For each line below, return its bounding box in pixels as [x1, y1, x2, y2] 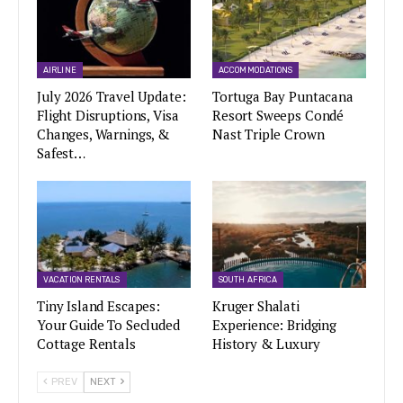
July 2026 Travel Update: [37, 86, 186, 105]
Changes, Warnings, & [37, 124, 170, 143]
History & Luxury [212, 335, 320, 354]
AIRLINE [43, 65, 76, 75]
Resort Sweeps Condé [212, 105, 345, 124]
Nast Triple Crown [212, 124, 325, 143]
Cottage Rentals [37, 335, 136, 354]
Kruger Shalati [212, 297, 300, 316]
